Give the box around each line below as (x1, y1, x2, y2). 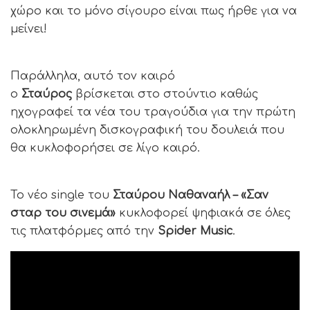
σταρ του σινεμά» (10, 207, 116, 220)
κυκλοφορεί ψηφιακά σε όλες (116, 207, 291, 220)
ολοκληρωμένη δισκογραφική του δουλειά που (10, 124, 284, 137)
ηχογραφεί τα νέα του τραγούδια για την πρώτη (10, 106, 295, 119)
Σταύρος (21, 88, 75, 101)
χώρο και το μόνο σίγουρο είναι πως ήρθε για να (10, 5, 297, 18)
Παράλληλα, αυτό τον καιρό (10, 70, 175, 83)
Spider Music (158, 225, 232, 238)
